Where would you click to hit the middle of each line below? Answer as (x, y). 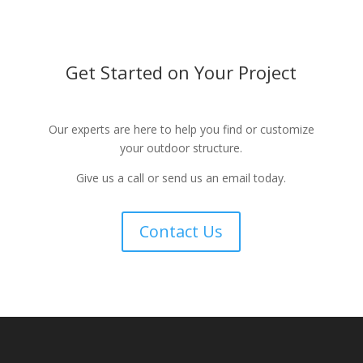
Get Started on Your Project (181, 73)
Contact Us (181, 232)
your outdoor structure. (181, 148)
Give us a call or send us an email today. (181, 178)
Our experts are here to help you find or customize (181, 130)
